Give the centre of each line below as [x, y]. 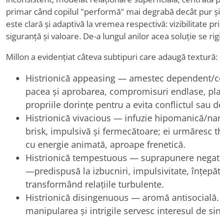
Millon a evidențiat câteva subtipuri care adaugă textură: [112, 57]
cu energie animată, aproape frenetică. [106, 144]
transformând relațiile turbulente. [95, 184]
